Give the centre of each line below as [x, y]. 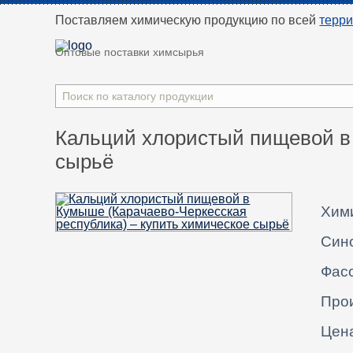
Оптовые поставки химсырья [130, 52]
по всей [294, 20]
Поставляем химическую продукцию [162, 20]
